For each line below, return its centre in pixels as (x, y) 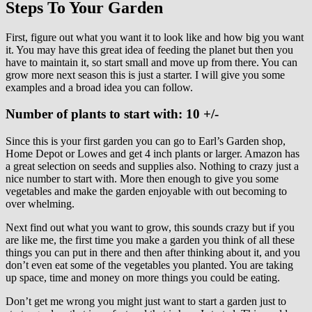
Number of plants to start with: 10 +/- (112, 114)
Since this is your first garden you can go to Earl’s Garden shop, (146, 141)
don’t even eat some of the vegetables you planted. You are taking (149, 265)
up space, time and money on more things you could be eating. (143, 277)
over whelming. (40, 203)
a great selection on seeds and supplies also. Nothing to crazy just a (152, 166)
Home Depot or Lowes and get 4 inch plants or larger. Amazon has (153, 153)
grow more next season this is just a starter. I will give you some (145, 75)
